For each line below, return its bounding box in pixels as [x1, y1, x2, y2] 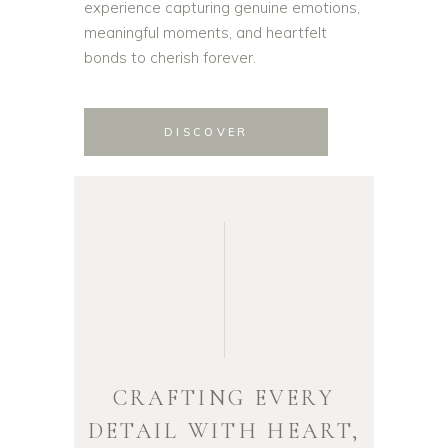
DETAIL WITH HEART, [87, 418, 361, 444]
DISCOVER [164, 125, 249, 139]
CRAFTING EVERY [112, 385, 336, 411]
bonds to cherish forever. [84, 48, 256, 67]
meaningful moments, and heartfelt [84, 23, 327, 42]
